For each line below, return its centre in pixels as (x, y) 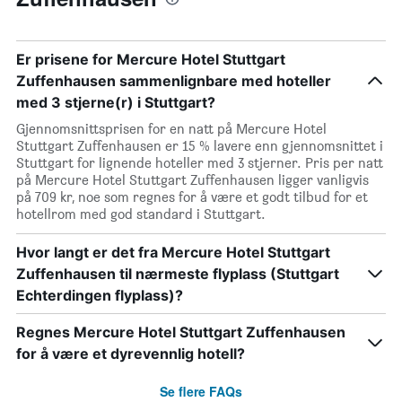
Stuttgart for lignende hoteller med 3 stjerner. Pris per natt (200, 163)
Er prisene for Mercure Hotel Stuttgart (151, 59)
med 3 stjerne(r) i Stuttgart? (116, 102)
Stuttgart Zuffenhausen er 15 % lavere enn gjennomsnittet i (200, 146)
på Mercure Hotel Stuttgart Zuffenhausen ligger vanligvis (192, 180)
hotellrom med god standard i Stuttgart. (141, 214)
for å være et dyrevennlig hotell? (131, 354)
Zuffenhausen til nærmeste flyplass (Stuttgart (178, 274)
